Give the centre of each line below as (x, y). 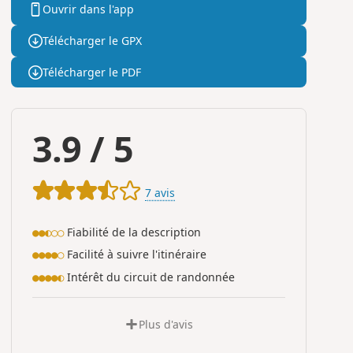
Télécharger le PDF (91, 72)
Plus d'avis (165, 325)
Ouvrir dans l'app (88, 9)
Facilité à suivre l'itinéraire (135, 255)
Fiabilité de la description (132, 232)
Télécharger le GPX (92, 41)
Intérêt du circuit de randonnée (149, 277)
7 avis (160, 193)
